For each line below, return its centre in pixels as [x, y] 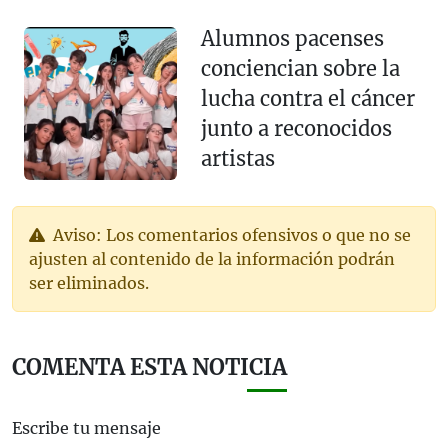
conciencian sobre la [300, 69]
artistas [237, 159]
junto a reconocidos [296, 129]
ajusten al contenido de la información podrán [212, 259]
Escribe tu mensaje [86, 428]
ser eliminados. [89, 283]
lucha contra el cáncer [307, 99]
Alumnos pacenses [292, 39]
